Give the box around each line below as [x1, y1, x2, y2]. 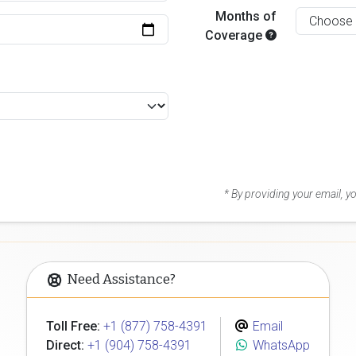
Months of [215, 9, 277, 24]
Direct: [46, 338, 84, 353]
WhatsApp [250, 338, 310, 353]
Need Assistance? [66, 271, 176, 288]
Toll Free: [46, 319, 100, 334]
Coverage [205, 28, 266, 43]
